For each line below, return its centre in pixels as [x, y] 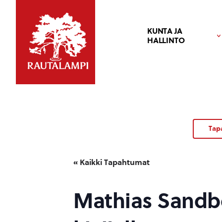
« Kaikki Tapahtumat [111, 162]
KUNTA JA [165, 31]
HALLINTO [166, 40]
